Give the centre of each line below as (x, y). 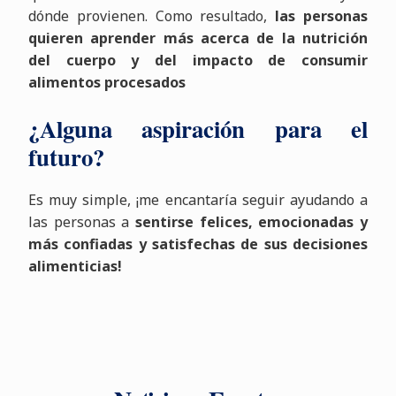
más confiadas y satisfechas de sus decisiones (198, 244)
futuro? (66, 157)
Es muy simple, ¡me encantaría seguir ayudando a (198, 200)
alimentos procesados (107, 83)
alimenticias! (75, 267)
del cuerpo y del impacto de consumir (198, 61)
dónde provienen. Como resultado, (152, 16)
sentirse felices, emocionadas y (252, 222)
